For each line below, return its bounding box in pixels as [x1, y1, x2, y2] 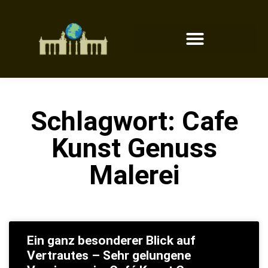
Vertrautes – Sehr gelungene [27, 248, 191, 263]
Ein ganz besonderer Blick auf [27, 233, 196, 248]
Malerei [89, 159, 179, 191]
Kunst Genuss [51, 132, 217, 164]
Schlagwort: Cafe [30, 105, 238, 137]
